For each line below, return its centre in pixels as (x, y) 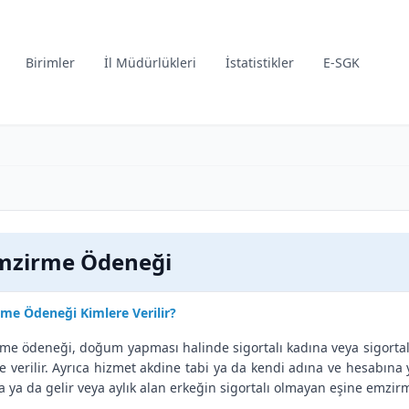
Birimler (51, 62)
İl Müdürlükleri (151, 62)
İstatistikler (260, 62)
